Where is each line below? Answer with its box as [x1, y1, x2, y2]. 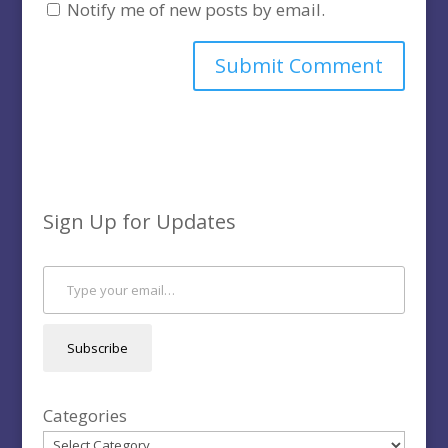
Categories [42, 404, 127, 428]
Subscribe [66, 339, 128, 358]
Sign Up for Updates [42, 208, 236, 236]
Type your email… [41, 253, 101, 277]
